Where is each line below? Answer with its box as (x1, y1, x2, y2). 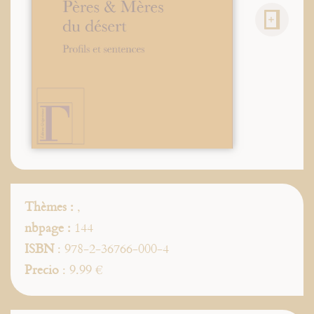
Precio (25, 260, 59, 280)
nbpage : (25, 218, 71, 238)
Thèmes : (25, 197, 74, 217)
